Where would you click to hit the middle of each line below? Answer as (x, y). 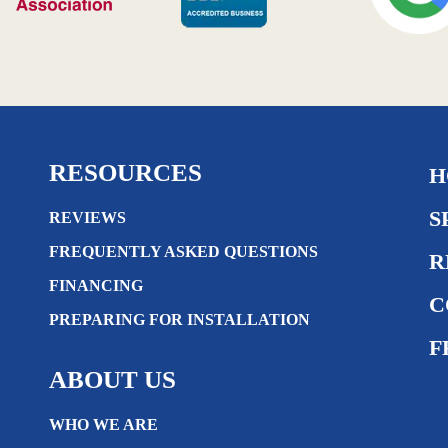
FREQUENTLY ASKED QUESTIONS (183, 251)
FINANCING (96, 285)
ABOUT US (112, 379)
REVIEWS (87, 217)
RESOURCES (125, 172)
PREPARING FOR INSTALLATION (179, 319)
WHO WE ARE (103, 424)
